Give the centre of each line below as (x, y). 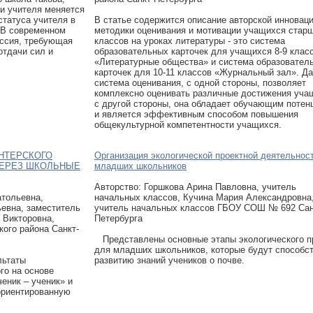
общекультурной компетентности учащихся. (188, 124)
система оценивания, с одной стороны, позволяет (200, 82)
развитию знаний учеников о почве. (169, 260)
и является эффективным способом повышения (196, 114)
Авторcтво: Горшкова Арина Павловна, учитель (195, 187)
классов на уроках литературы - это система (190, 41)
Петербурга (118, 218)
